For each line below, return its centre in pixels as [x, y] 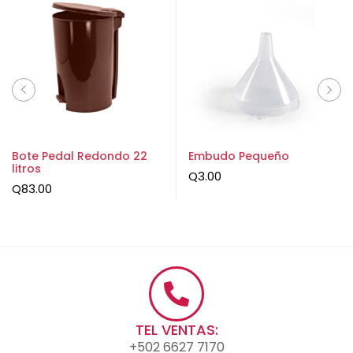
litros [26, 168]
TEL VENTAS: [176, 329]
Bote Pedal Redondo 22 [80, 156]
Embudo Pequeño [239, 156]
